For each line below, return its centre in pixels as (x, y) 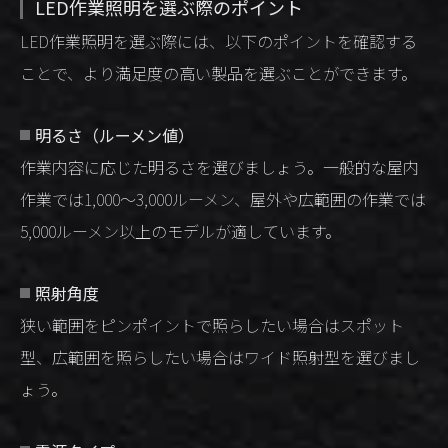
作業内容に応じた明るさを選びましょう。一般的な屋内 (219, 167)
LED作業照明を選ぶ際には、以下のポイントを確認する (218, 41)
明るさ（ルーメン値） (114, 135)
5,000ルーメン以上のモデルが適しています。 (180, 231)
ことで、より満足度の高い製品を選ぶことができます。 (218, 73)
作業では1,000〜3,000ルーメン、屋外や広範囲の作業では (223, 199)
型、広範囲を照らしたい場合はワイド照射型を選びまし (220, 357)
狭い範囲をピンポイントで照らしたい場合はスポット (212, 325)
